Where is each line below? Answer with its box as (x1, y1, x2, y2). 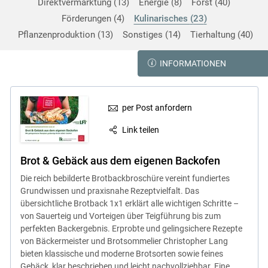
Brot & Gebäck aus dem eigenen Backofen (20, 154, 220, 167)
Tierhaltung (190, 29, 237, 40)
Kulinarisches (133, 13, 190, 24)
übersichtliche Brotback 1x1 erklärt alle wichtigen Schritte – (20, 198, 239, 208)
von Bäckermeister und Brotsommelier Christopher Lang (20, 236, 228, 246)
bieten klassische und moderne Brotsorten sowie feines (20, 248, 223, 258)
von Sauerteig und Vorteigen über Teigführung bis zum (20, 211, 221, 221)
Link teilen (122, 124, 160, 135)
